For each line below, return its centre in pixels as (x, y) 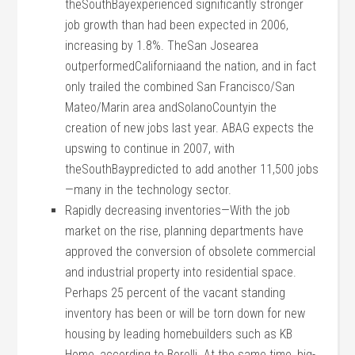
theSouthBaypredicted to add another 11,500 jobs (192, 169)
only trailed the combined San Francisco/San (180, 87)
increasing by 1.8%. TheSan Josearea (162, 46)
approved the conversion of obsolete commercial (191, 252)
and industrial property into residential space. (181, 272)
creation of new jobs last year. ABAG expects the (190, 128)
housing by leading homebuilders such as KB (179, 334)
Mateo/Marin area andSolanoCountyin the (171, 107)
